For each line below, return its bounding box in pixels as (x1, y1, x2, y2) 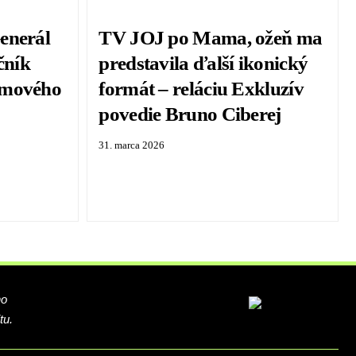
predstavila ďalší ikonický (99, 52, 308, 75)
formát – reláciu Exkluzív (99, 78, 304, 100)
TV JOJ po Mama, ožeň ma (99, 27, 323, 49)
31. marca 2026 (99, 139, 165, 152)
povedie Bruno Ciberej (99, 103, 281, 126)
